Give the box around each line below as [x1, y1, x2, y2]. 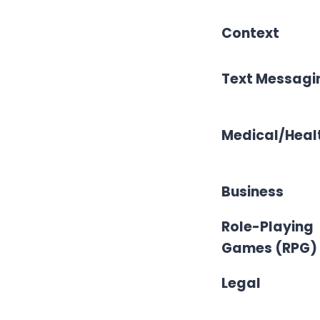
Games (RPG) [221, 238, 317, 258]
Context [221, 23, 279, 43]
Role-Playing [221, 216, 314, 236]
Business [221, 181, 284, 201]
